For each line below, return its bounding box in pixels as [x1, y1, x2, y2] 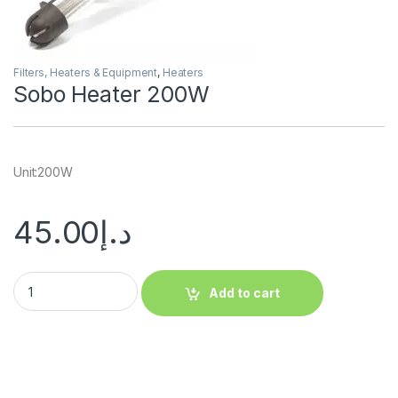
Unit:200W [13, 164, 73, 179]
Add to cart [209, 285, 281, 301]
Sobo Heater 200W [13, 81, 210, 107]
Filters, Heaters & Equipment [13, 66, 158, 79]
